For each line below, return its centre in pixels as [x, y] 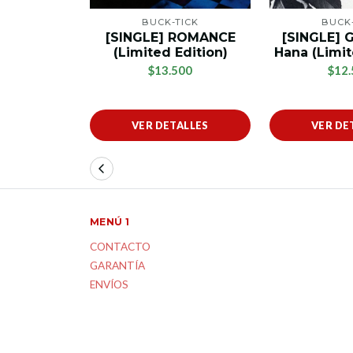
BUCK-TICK [170, 22]
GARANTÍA [117, 265]
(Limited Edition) [170, 52]
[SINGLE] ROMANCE [170, 37]
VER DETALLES [170, 125]
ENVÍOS [109, 284]
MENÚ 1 [110, 221]
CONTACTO [120, 246]
